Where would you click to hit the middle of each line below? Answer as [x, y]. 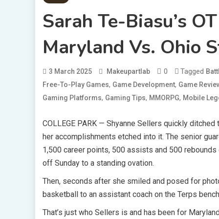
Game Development [144, 85]
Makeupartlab [128, 72]
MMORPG [164, 98]
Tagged [193, 72]
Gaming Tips [125, 98]
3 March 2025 [70, 72]
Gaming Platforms [72, 98]
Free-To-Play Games [76, 85]
